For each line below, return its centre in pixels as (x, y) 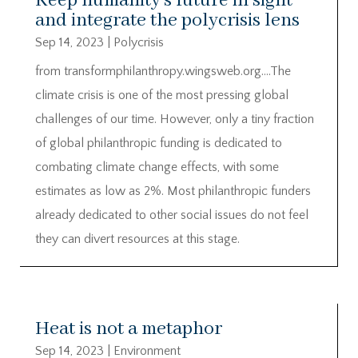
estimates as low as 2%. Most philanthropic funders (173, 191)
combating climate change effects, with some (157, 167)
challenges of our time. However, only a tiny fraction (175, 119)
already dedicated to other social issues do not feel (172, 215)
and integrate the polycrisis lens (167, 20)
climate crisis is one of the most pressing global (162, 95)
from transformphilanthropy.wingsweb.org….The (163, 71)
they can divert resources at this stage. (137, 239)
